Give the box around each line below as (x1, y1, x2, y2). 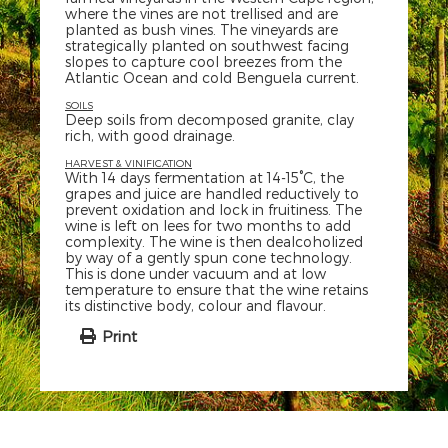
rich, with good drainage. (65, 127, 235, 144)
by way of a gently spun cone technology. (65, 249, 352, 266)
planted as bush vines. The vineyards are (65, 21, 338, 38)
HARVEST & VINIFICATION (65, 157, 192, 169)
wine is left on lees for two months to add (65, 217, 351, 234)
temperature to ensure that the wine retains (65, 281, 368, 298)
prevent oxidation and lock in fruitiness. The (65, 201, 362, 218)
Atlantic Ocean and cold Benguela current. (65, 69, 359, 86)
